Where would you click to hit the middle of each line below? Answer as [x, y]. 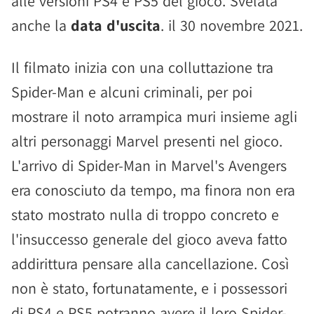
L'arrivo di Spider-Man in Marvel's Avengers [149, 165]
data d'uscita [116, 25]
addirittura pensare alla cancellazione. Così [150, 264]
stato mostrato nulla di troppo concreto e [145, 214]
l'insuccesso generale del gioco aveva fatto [149, 239]
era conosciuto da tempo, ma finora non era [153, 190]
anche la [41, 25]
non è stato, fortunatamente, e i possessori [149, 288]
